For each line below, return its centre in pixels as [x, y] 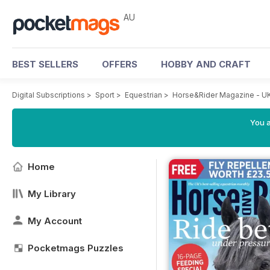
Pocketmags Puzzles [76, 248]
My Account [55, 221]
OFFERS [120, 64]
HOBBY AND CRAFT [206, 64]
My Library [52, 194]
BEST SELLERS [45, 64]
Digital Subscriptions [49, 95]
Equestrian [143, 95]
